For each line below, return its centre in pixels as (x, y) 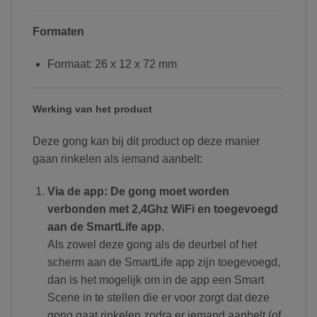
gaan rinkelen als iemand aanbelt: (117, 158)
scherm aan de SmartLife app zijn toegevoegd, (163, 262)
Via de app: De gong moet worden (138, 191)
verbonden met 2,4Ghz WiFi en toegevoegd (162, 209)
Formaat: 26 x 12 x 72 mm (112, 64)
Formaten (58, 32)
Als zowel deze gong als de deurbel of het (152, 244)
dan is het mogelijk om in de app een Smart (155, 279)
